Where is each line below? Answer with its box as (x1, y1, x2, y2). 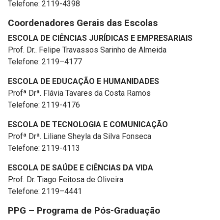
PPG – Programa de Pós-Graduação (8, 205, 160, 216)
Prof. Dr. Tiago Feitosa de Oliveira (8, 175, 125, 184)
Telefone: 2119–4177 (8, 57, 82, 66)
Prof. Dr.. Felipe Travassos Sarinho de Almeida (8, 45, 166, 55)
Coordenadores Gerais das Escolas (8, 17, 158, 28)
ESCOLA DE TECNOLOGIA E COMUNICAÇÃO (8, 120, 170, 129)
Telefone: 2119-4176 (8, 100, 80, 110)
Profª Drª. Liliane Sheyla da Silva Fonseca (8, 132, 153, 141)
